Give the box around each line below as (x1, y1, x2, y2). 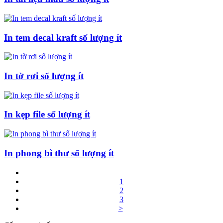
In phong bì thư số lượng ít (4, 147, 114, 158)
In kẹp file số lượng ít (4, 109, 90, 120)
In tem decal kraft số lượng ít (4, 32, 122, 43)
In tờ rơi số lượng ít (4, 71, 84, 82)
